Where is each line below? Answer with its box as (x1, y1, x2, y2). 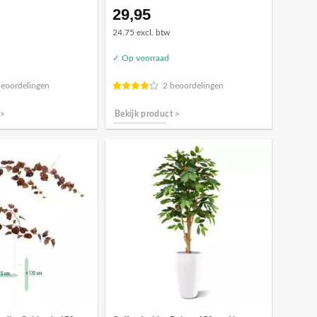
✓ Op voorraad (113, 54, 170, 62)
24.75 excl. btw (113, 28, 171, 37)
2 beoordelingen (163, 81, 224, 90)
